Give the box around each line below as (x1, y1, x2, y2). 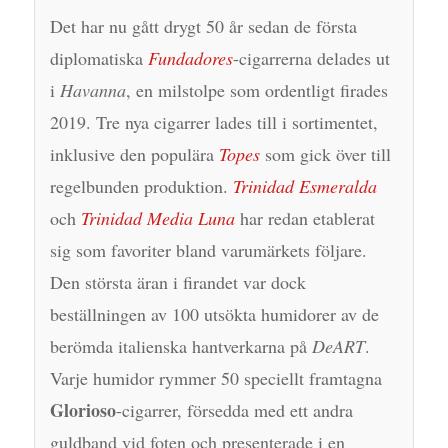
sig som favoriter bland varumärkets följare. (49, 237, 367, 262)
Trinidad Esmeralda (232, 173, 377, 198)
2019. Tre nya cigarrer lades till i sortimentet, (49, 109, 378, 134)
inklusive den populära (49, 141, 219, 166)
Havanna (59, 77, 126, 102)
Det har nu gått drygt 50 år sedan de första (49, 13, 357, 38)
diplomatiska (49, 45, 148, 70)
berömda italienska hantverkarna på (49, 333, 312, 358)
